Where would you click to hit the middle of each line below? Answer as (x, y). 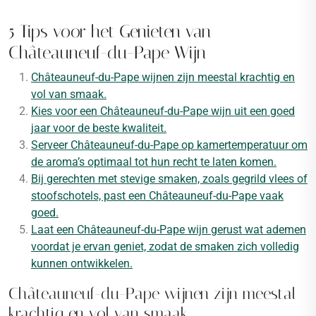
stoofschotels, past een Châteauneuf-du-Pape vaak (157, 196)
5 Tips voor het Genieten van (110, 31)
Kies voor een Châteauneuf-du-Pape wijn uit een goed (163, 111)
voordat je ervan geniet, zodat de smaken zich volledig (165, 247)
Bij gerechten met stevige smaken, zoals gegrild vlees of (169, 179)
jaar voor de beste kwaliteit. (99, 128)
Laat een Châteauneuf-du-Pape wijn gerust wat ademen (169, 230)
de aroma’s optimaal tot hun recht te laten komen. (154, 162)
